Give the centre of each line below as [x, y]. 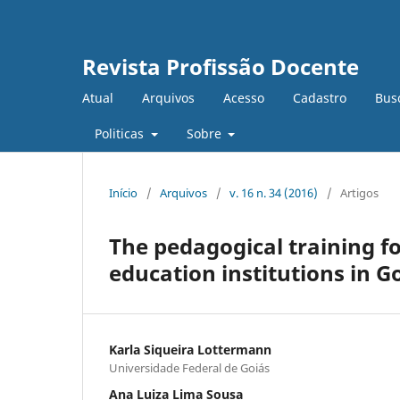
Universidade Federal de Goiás [189, 367]
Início [123, 192]
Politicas [121, 133]
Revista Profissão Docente [221, 67]
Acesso [244, 97]
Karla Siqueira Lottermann [190, 349]
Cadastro [320, 97]
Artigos [359, 192]
